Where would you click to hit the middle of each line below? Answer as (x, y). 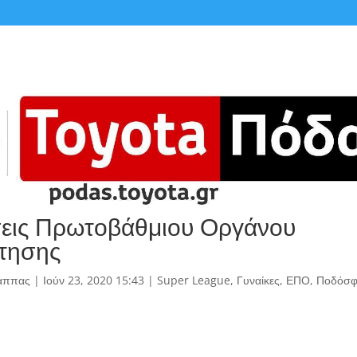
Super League (193, 280)
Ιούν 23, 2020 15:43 (93, 280)
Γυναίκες (258, 280)
